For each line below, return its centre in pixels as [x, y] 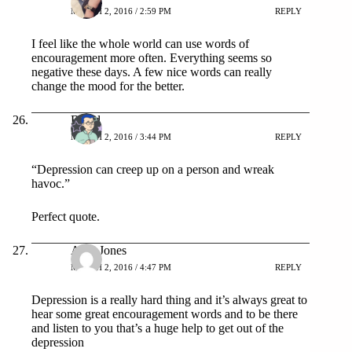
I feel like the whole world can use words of [140, 43]
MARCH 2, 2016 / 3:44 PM [121, 137]
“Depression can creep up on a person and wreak [153, 169]
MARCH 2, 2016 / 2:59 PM [121, 11]
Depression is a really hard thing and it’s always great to [169, 299]
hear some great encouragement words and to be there [165, 313]
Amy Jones [99, 250]
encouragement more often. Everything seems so [152, 57]
